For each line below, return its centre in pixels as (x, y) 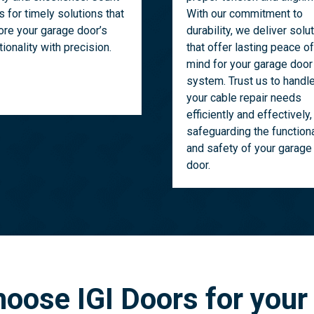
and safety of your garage (249, 149)
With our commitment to (244, 14)
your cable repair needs (244, 98)
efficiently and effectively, (249, 115)
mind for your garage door (249, 64)
